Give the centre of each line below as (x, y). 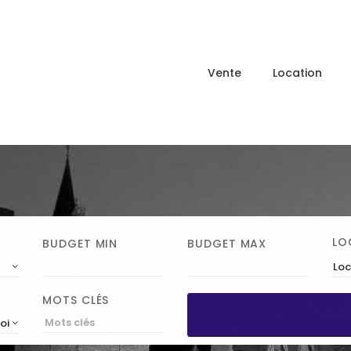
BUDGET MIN (80, 243)
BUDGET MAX (227, 243)
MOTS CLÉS (76, 300)
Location (297, 72)
